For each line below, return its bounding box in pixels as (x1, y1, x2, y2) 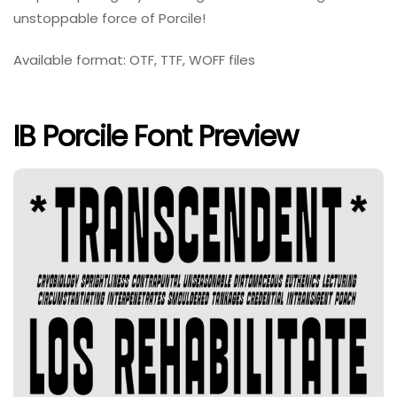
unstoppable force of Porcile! (13, 9, 206, 28)
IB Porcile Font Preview (13, 115, 298, 156)
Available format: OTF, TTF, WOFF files (13, 51, 255, 70)
